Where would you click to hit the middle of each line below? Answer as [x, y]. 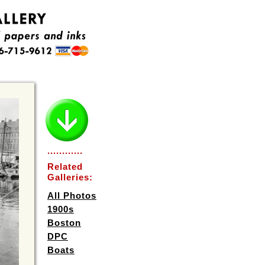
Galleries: [70, 177]
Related [65, 167]
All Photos [72, 195]
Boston [64, 223]
